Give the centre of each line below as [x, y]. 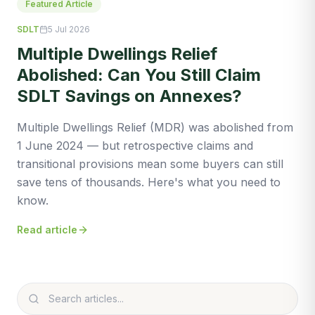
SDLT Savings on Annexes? [129, 96]
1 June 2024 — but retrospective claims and [135, 145]
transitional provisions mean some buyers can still [150, 163]
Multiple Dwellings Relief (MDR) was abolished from [155, 127]
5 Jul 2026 [69, 29]
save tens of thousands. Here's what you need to [149, 182]
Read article [47, 229]
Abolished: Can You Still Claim [139, 75]
